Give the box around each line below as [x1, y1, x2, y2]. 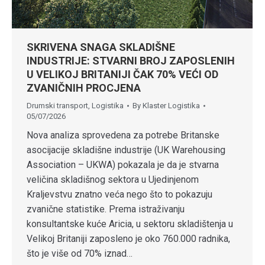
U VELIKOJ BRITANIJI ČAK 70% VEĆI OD [27, 68, 218, 81]
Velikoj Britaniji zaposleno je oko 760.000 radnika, [27, 233, 230, 245]
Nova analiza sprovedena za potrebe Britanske [27, 130, 219, 141]
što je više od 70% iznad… [27, 248, 132, 260]
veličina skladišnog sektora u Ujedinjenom [27, 174, 199, 186]
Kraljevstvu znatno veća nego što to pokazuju [27, 189, 212, 201]
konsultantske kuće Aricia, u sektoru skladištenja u [27, 218, 233, 230]
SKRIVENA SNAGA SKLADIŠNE [27, 41, 175, 54]
